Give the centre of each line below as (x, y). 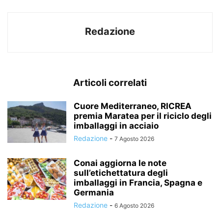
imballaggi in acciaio (116, 126)
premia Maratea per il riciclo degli (143, 116)
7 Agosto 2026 (134, 139)
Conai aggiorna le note (120, 163)
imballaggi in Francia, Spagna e (138, 183)
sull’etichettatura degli (121, 173)
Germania (94, 193)
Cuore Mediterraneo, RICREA (133, 106)
